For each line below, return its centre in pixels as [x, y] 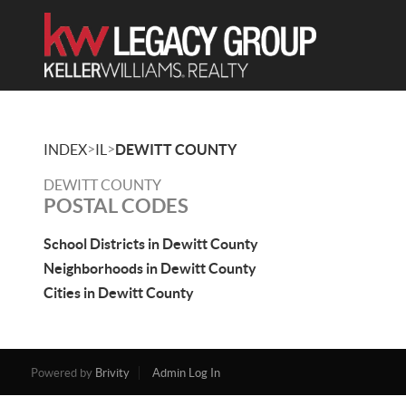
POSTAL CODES [116, 205]
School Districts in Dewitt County [151, 244]
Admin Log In [186, 373]
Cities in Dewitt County [119, 293]
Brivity [112, 373]
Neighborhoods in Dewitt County [150, 268]
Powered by [63, 373]
